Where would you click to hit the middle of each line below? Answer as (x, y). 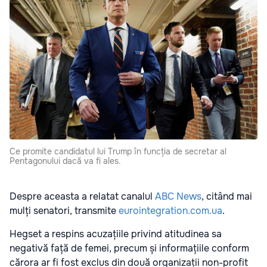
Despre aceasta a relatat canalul (82, 197)
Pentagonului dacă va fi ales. (65, 161)
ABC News (178, 197)
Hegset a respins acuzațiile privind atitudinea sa (116, 234)
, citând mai (227, 197)
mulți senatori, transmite (64, 211)
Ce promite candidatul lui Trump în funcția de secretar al (118, 152)
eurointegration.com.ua (170, 211)
